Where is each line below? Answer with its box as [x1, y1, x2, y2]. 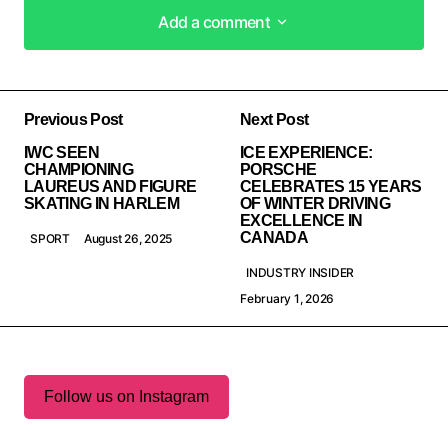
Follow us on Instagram [44, 388, 209, 406]
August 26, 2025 [83, 231, 173, 247]
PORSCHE [240, 161, 317, 179]
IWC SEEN [24, 144, 99, 162]
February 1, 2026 [240, 291, 335, 307]
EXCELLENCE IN [240, 212, 363, 230]
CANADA [240, 229, 309, 247]
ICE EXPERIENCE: [240, 144, 373, 162]
